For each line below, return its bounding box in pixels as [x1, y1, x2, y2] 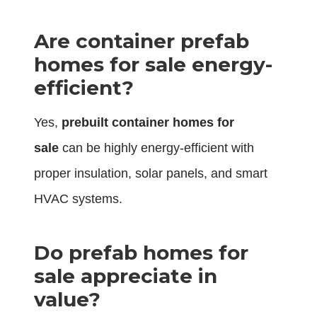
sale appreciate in [34, 264, 217, 289]
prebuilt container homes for [62, 115, 234, 130]
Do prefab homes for [34, 241, 248, 265]
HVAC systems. [34, 192, 122, 207]
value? [34, 287, 100, 312]
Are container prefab [34, 29, 249, 54]
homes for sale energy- [34, 52, 272, 77]
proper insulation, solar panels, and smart [34, 166, 267, 181]
